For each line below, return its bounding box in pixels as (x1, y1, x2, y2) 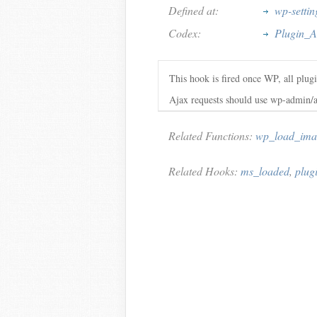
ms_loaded (241, 163, 289, 178)
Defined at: (168, 3, 219, 18)
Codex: (168, 25, 201, 40)
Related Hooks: (168, 163, 241, 178)
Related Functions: (168, 128, 255, 143)
